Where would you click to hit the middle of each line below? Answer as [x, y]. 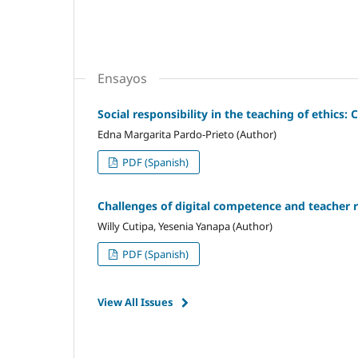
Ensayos [122, 78]
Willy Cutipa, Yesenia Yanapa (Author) [185, 226]
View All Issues [135, 302]
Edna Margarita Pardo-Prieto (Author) [187, 134]
